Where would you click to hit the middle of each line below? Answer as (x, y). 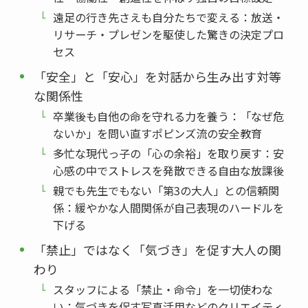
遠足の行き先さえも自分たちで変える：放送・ (169, 18)
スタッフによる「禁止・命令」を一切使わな (163, 290)
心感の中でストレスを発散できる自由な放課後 (169, 171)
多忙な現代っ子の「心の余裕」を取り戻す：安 (169, 154)
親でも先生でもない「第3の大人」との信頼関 (166, 191)
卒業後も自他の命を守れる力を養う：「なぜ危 (169, 117)
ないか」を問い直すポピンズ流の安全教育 (158, 134)
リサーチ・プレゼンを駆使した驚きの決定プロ (169, 35)
